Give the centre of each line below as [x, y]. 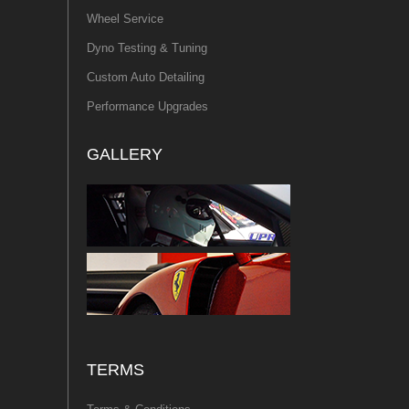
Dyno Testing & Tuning [147, 47]
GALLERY [125, 154]
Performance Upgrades [147, 106]
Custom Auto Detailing [146, 77]
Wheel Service [125, 18]
